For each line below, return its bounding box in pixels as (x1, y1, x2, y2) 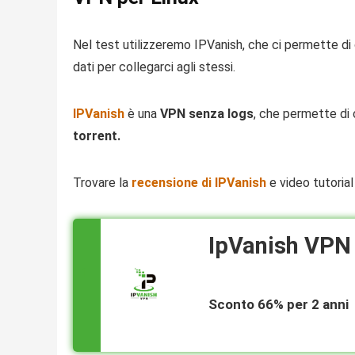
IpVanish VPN (208, 232, 351, 260)
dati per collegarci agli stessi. (73, 59, 235, 75)
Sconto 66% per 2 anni (208, 296, 349, 313)
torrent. (73, 128, 120, 144)
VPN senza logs (160, 106, 254, 122)
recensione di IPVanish (132, 175, 266, 191)
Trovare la (73, 175, 132, 191)
